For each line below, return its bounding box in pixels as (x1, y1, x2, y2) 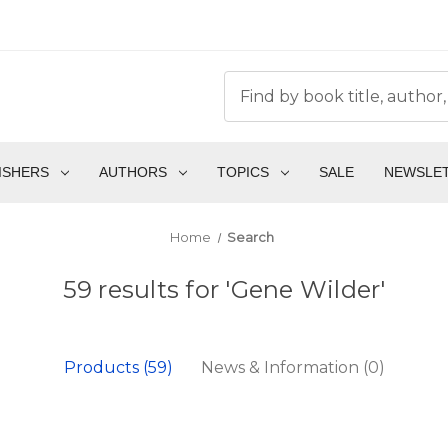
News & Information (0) (200, 358, 385, 378)
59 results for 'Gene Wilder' (62, 275, 386, 305)
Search (227, 229, 275, 246)
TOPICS (216, 164, 269, 181)
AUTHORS (98, 164, 167, 181)
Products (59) (63, 358, 173, 378)
